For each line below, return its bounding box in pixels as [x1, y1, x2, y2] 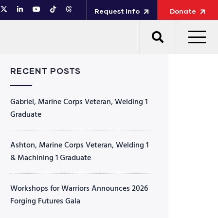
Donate [170, 7, 196, 15]
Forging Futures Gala [10, 195, 80, 208]
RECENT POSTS [10, 66, 81, 76]
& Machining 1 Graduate [10, 152, 91, 164]
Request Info [94, 7, 140, 15]
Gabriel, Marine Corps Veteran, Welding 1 [10, 96, 147, 109]
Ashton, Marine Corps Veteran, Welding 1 [10, 139, 148, 152]
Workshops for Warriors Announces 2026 [10, 182, 148, 195]
